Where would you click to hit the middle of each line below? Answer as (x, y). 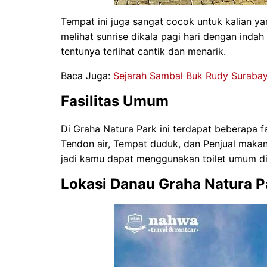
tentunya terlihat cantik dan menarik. (143, 52)
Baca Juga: (87, 76)
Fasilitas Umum (115, 101)
